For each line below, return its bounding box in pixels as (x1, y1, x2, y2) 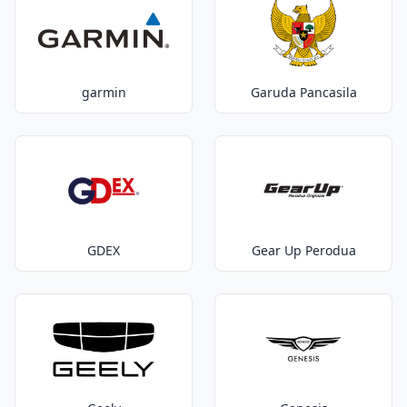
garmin (81, 84, 126, 101)
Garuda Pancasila (250, 84, 357, 101)
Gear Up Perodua (251, 242, 356, 259)
